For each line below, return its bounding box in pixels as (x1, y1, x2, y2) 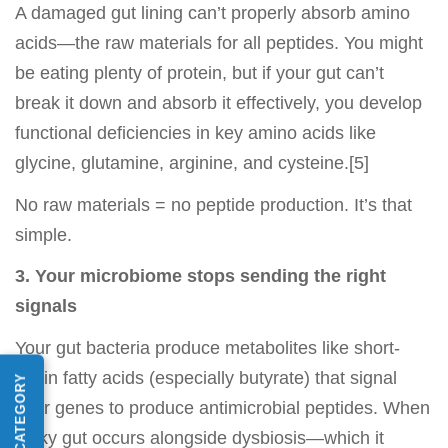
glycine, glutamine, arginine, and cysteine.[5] (15, 153, 369, 174)
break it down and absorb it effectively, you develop (15, 93, 422, 114)
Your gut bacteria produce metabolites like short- (15, 337, 400, 358)
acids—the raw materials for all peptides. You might (15, 33, 423, 54)
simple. (15, 224, 72, 245)
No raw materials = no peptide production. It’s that (15, 194, 412, 215)
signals (15, 296, 77, 317)
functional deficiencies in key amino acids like (15, 123, 376, 144)
